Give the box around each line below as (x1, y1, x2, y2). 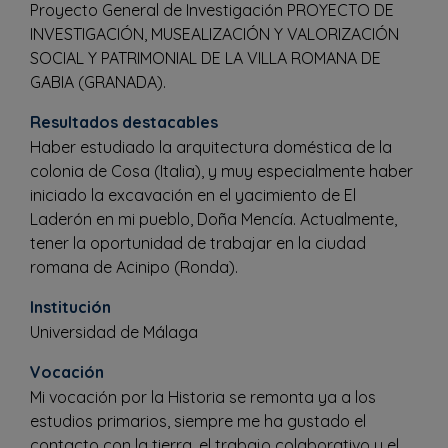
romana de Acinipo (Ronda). (30, 256, 238, 277)
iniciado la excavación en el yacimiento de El (30, 184, 356, 205)
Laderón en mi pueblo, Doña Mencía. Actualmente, (30, 208, 397, 229)
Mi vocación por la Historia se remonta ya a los (30, 386, 376, 407)
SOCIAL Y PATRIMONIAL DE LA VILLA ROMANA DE (30, 47, 381, 68)
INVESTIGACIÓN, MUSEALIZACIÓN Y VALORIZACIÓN (30, 23, 399, 44)
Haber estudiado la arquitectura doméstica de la (30, 136, 392, 157)
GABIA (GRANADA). (30, 71, 166, 92)
